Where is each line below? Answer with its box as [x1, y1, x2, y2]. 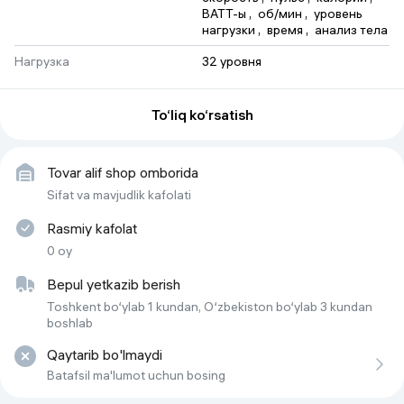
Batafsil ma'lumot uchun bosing [47, 367, 225, 384]
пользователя [14, 101, 98, 118]
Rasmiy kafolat [47, 219, 137, 238]
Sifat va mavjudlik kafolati [47, 187, 191, 204]
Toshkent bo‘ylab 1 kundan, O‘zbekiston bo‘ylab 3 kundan [47, 298, 372, 316]
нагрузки [202, 22, 255, 39]
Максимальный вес [14, 85, 129, 102]
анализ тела [315, 22, 388, 39]
